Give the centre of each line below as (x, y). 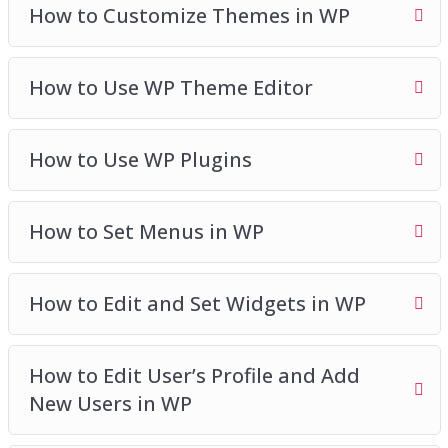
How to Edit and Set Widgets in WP (197, 303)
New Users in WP (110, 403)
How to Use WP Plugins (140, 159)
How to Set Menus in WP (146, 231)
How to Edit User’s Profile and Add (194, 375)
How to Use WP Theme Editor (170, 87)
